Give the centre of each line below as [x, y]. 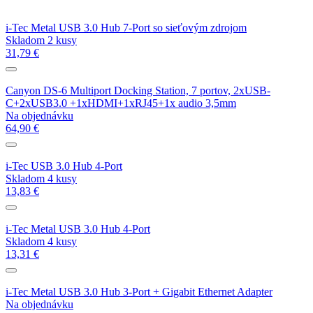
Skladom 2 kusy [41, 40]
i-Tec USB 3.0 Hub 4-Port [64, 166]
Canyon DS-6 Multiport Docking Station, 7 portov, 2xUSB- [138, 90]
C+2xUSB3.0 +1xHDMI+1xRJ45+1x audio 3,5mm [121, 103]
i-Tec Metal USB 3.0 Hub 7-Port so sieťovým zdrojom [126, 27]
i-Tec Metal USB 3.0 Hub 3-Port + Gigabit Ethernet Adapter [139, 291]
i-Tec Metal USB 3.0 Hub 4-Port [78, 228]
